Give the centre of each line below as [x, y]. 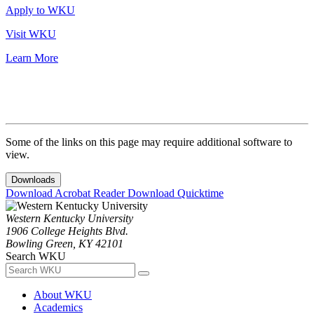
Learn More [32, 58]
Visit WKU [31, 34]
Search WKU [36, 257]
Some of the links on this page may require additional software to [149, 142]
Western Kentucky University [69, 219]
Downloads [33, 180]
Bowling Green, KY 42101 [64, 244]
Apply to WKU [40, 11]
